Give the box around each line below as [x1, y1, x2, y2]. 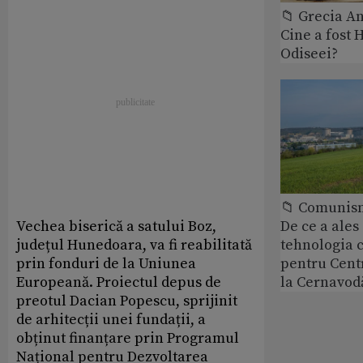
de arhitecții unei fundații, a [16, 310, 206, 329]
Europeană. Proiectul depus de [16, 272, 221, 292]
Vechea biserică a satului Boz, [16, 216, 216, 236]
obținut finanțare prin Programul [16, 328, 239, 348]
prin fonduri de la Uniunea [16, 254, 196, 273]
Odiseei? [280, 45, 338, 64]
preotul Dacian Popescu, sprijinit [16, 291, 237, 310]
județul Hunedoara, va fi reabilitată [16, 235, 252, 254]
